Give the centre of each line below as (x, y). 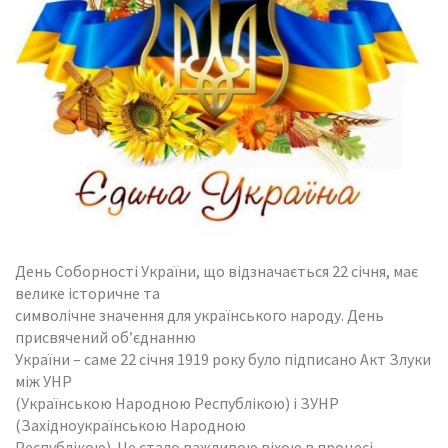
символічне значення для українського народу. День (199, 314)
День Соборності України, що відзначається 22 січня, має (216, 270)
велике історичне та (87, 292)
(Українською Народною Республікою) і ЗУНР (177, 402)
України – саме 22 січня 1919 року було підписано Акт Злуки (223, 358)
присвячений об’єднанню (105, 336)
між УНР (43, 380)
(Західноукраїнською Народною (130, 424)
